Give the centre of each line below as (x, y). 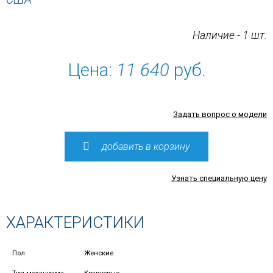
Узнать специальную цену (219, 178)
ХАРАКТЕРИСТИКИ (75, 222)
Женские (99, 253)
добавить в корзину (146, 147)
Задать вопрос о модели (220, 114)
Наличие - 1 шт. (230, 35)
